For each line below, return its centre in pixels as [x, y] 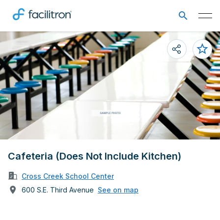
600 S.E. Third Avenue [58, 190]
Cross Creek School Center [68, 176]
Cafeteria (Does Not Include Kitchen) [95, 156]
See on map [118, 190]
